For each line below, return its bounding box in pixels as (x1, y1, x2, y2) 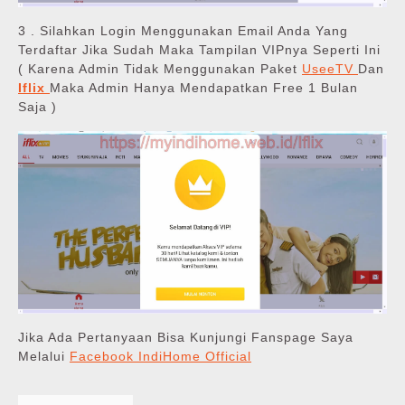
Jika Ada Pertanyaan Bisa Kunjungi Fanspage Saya (18, 330, 353, 345)
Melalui (18, 349, 70, 364)
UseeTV (302, 61, 358, 76)
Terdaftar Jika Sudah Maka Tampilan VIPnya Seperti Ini (18, 42, 381, 57)
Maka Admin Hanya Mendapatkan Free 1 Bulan (50, 80, 358, 95)
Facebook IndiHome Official (70, 349, 251, 364)
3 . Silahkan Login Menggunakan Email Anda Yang (18, 23, 348, 38)
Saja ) (18, 99, 57, 114)
